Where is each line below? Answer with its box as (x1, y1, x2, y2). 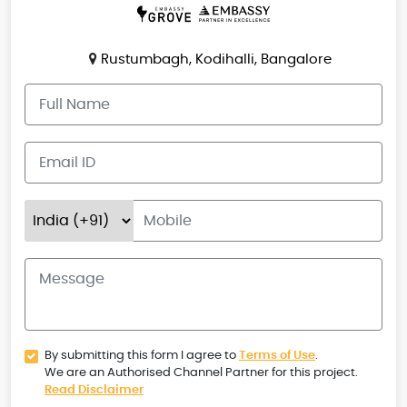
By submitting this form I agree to (45, 349, 239, 362)
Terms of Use (239, 349, 315, 362)
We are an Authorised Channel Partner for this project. (45, 366, 358, 379)
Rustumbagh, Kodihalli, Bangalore (97, 52, 332, 66)
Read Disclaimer (45, 383, 144, 396)
